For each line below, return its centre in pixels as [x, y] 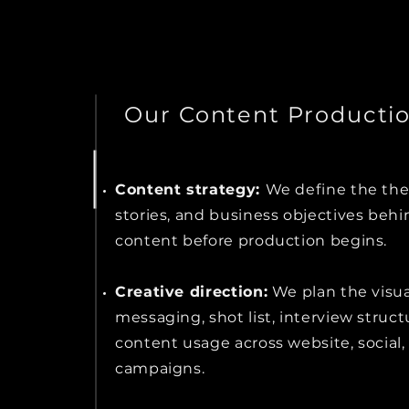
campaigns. [160, 368]
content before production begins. [252, 241]
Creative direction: [192, 292]
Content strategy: [190, 189]
